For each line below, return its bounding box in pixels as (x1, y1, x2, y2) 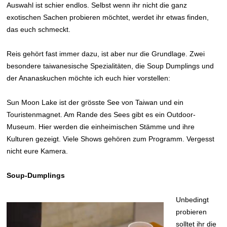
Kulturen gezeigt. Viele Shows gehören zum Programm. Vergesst (7, 135, 215, 143)
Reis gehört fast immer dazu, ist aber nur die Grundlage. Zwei (7, 50, 205, 58)
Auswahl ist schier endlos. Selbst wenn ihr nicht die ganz (7, 1, 187, 9)
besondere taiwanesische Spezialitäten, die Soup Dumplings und (7, 62, 214, 70)
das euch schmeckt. (7, 25, 71, 33)
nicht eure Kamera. (7, 147, 68, 155)
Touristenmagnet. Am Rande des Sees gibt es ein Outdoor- (7, 110, 196, 119)
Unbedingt (176, 196, 209, 204)
